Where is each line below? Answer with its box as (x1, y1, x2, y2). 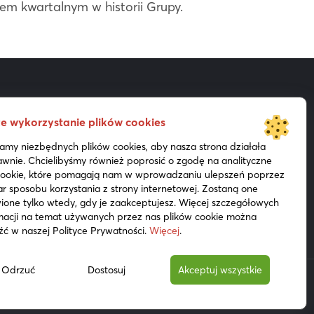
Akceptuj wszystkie (178, 264, 263, 276)
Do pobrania (37, 151, 94, 164)
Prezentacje (146, 125, 200, 138)
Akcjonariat (37, 125, 88, 138)
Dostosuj (87, 264, 125, 276)
